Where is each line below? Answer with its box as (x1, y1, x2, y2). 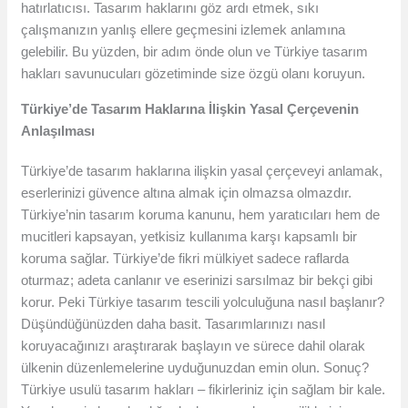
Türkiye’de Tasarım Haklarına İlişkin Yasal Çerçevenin (21, 101, 360, 117)
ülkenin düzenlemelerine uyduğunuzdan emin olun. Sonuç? (21, 360, 370, 376)
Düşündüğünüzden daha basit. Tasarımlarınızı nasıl (21, 316, 326, 332)
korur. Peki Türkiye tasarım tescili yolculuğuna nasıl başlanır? (21, 294, 385, 311)
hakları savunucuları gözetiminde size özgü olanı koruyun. (21, 66, 366, 82)
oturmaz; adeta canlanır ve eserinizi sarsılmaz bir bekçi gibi (21, 272, 373, 289)
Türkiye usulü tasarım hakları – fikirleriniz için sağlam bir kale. (21, 382, 386, 398)
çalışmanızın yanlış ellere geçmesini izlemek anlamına (21, 22, 346, 38)
